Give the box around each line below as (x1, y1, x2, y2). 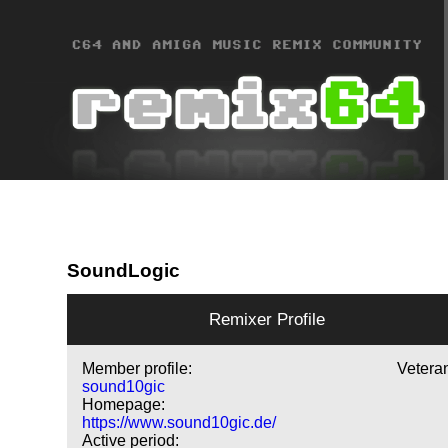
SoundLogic (67, 259, 181, 281)
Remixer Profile (209, 309, 326, 330)
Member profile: (82, 360, 193, 378)
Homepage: (82, 396, 166, 414)
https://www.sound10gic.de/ (82, 414, 277, 432)
